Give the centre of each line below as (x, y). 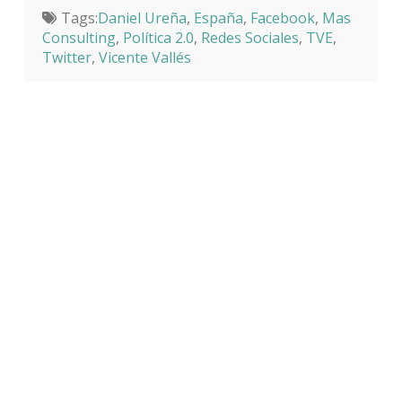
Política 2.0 (158, 37)
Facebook (282, 17)
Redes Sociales (249, 37)
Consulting (79, 37)
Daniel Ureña (142, 17)
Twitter (66, 57)
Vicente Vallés (144, 57)
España (218, 17)
